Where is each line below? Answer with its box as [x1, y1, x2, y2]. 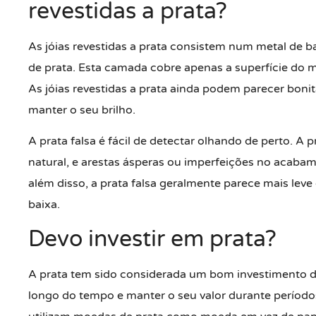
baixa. [28, 197, 60, 212]
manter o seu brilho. [28, 102, 135, 117]
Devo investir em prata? [28, 225, 276, 253]
